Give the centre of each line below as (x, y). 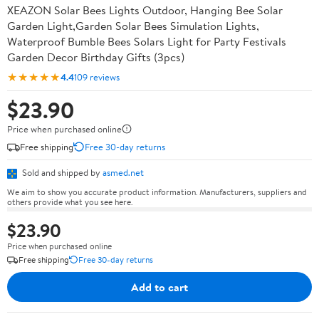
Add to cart (159, 287)
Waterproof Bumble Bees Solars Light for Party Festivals (147, 41)
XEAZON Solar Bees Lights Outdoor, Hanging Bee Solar (145, 10)
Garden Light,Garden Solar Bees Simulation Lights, (133, 26)
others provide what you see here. (70, 202)
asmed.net (123, 172)
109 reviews (97, 77)
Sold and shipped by (61, 172)
